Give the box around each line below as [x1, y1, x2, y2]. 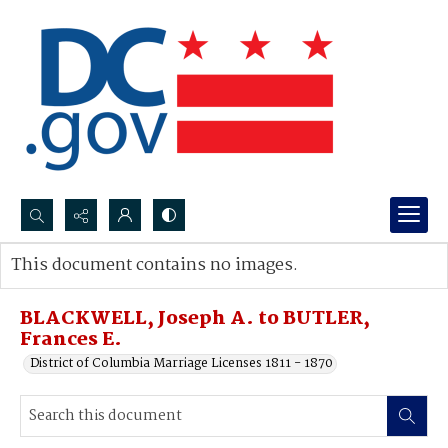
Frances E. [20, 325, 122, 355]
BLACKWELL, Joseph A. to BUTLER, [20, 304, 370, 334]
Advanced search [31, 275, 134, 296]
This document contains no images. [11, 252, 298, 279]
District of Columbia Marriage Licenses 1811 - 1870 [30, 353, 333, 374]
